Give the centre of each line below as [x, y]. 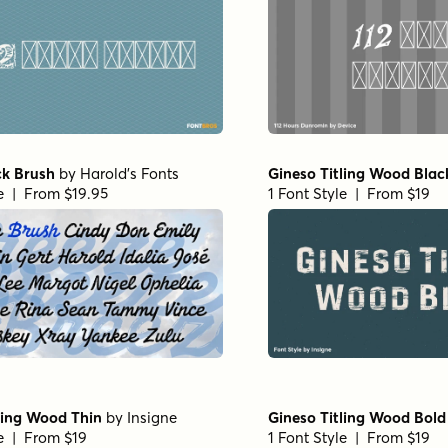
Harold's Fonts [129, 173]
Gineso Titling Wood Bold [357, 417]
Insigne [152, 417]
